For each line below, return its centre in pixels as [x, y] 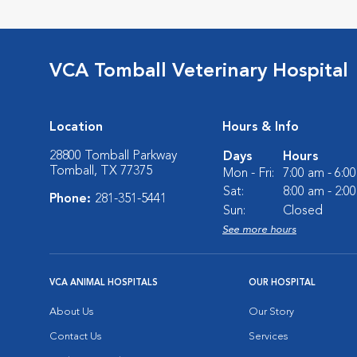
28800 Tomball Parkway [113, 156]
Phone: [72, 199]
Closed [303, 211]
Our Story [271, 312]
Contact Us [75, 336]
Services [268, 336]
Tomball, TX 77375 [101, 171]
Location [76, 127]
